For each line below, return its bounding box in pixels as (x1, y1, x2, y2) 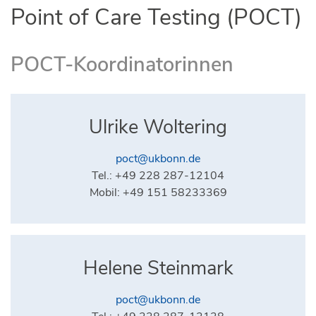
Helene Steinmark (83, 255, 233, 281)
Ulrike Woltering (89, 114, 227, 140)
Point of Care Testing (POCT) (11, 2, 302, 33)
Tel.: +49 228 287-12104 (92, 167, 224, 183)
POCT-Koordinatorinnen (11, 50, 233, 78)
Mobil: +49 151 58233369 (89, 184, 227, 200)
